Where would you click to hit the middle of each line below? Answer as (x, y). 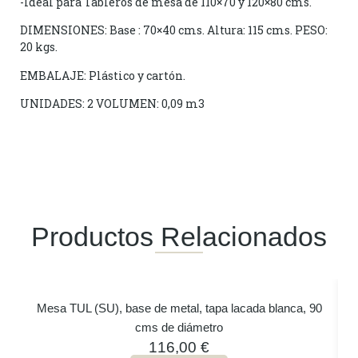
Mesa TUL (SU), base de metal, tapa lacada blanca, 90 (179, 308)
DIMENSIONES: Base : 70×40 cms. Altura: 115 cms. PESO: (174, 30)
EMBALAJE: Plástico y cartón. (103, 75)
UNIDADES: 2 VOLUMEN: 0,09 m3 (112, 104)
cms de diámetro (179, 328)
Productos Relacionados (179, 237)
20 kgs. (39, 47)
